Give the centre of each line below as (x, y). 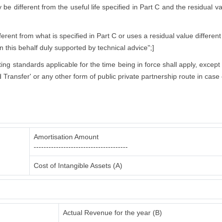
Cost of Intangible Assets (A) (78, 166)
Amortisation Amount (66, 137)
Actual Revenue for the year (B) (112, 213)
